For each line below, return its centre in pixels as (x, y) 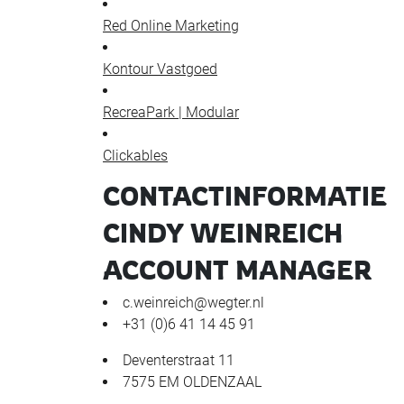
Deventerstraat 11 (179, 360)
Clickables (135, 155)
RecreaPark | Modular (171, 112)
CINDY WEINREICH (223, 233)
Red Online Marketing (171, 25)
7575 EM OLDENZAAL (192, 381)
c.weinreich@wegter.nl (193, 302)
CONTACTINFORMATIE (245, 196)
